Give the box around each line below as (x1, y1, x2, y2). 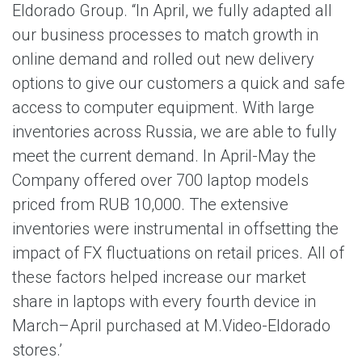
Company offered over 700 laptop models (12, 170, 309, 190)
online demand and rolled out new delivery (12, 49, 314, 69)
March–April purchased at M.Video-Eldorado (12, 316, 330, 335)
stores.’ (12, 340, 62, 360)
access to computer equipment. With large (12, 98, 314, 117)
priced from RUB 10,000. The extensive (12, 195, 288, 214)
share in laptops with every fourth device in (12, 292, 316, 311)
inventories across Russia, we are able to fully (12, 122, 337, 141)
